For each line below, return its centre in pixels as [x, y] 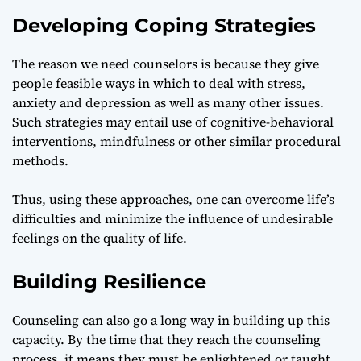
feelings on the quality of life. [100, 237]
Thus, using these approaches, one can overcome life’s [173, 199]
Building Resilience [109, 281]
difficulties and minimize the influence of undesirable [172, 218]
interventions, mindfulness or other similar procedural [176, 141]
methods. [40, 160]
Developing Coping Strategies [164, 25]
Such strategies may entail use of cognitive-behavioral [173, 121]
